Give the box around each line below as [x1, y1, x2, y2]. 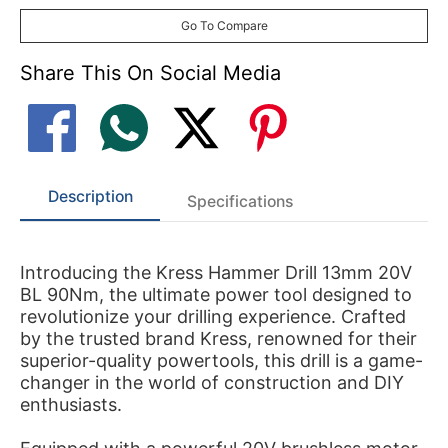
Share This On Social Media [20, 60, 281, 85]
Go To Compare [180, 17, 268, 33]
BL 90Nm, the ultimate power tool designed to [20, 283, 412, 305]
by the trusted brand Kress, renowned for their [20, 327, 417, 349]
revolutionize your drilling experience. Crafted [20, 305, 406, 327]
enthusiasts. [20, 393, 122, 415]
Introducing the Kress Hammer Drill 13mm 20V [20, 261, 412, 283]
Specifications [187, 191, 293, 211]
